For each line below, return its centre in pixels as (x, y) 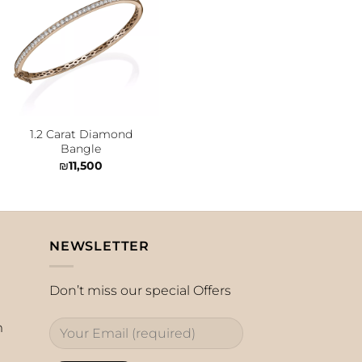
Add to (129, 34)
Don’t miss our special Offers (140, 290)
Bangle (81, 149)
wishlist (129, 45)
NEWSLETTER (99, 246)
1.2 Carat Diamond (81, 135)
